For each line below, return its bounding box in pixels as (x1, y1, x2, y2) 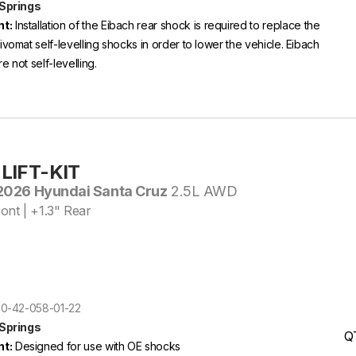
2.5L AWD (167, 183, 238, 199)
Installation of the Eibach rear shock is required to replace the (12, 18, 320, 32)
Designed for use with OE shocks (12, 339, 181, 353)
